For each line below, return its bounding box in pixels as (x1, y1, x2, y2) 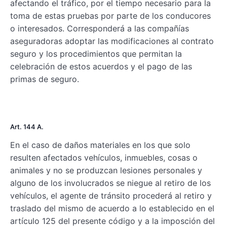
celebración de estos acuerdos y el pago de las (10, 61, 192, 72)
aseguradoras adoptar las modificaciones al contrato (10, 36, 214, 47)
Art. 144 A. (10, 123, 44, 131)
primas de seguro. (10, 74, 79, 85)
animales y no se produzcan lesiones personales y (10, 165, 202, 176)
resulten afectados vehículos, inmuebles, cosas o (10, 153, 198, 163)
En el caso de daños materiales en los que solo (10, 140, 191, 150)
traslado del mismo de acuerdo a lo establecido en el (10, 203, 214, 214)
